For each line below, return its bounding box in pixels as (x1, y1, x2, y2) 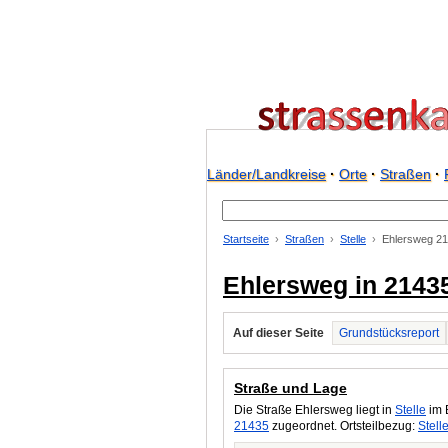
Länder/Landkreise (207, 166, 326, 182)
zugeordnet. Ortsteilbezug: (269, 419, 418, 433)
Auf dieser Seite (233, 326, 324, 340)
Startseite (223, 233, 269, 245)
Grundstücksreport (339, 326, 439, 340)
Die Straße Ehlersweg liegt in (234, 403, 395, 417)
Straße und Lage (234, 380, 347, 396)
